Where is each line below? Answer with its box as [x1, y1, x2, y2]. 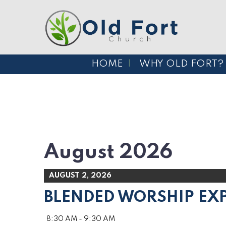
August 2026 [44, 142, 173, 163]
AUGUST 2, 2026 [49, 172, 111, 180]
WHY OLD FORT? [139, 59, 224, 69]
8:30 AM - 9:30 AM [46, 215, 115, 223]
